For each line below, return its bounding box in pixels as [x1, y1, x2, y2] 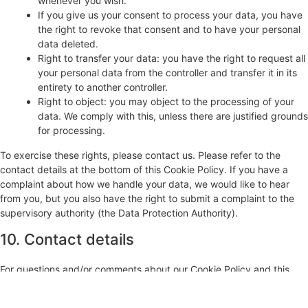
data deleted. [38, 38, 98, 50]
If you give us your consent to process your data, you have [38, 9, 302, 21]
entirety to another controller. [38, 81, 168, 93]
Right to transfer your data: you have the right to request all [38, 52, 305, 65]
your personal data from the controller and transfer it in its [38, 67, 297, 79]
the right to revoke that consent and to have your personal [38, 23, 300, 36]
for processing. [38, 124, 105, 137]
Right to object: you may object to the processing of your [38, 96, 294, 108]
